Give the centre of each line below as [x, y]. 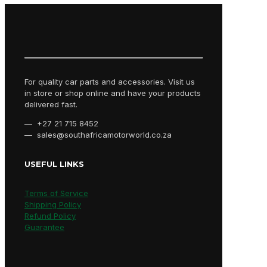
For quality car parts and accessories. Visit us [110, 81]
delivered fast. [51, 104]
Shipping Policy [53, 205]
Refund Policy [50, 216]
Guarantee [44, 227]
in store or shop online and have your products [113, 93]
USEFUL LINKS [54, 164]
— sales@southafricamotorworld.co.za [98, 134]
